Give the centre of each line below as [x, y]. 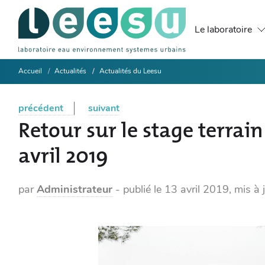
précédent [41, 108]
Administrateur [75, 189]
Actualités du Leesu [131, 71]
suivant [104, 108]
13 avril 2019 [197, 189]
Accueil [30, 71]
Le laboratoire [224, 30]
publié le [144, 189]
